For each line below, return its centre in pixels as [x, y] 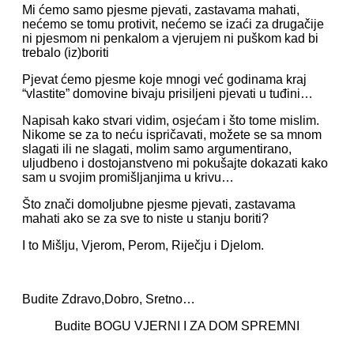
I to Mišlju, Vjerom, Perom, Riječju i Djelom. [143, 245]
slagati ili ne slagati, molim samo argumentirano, [157, 149]
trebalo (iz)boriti [66, 53]
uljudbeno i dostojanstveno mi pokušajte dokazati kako [175, 163]
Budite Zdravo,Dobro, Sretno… [109, 299]
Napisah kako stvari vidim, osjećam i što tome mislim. [171, 121]
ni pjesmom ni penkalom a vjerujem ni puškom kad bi [170, 38]
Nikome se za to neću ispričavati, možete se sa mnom [172, 135]
